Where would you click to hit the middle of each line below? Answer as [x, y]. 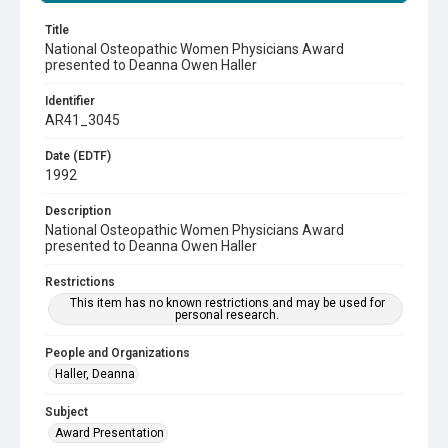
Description [78, 211]
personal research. [227, 315]
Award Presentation [109, 433]
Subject [66, 412]
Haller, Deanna [95, 374]
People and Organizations [117, 353]
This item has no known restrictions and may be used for [227, 303]
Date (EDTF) [78, 156]
